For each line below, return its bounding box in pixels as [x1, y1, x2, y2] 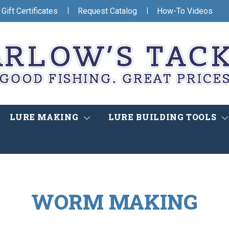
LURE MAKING [10, 111, 81, 123]
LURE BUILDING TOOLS [108, 111, 219, 123]
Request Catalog [78, 6, 137, 16]
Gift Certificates [2, 6, 58, 16]
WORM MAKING [31, 188, 198, 215]
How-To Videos [157, 6, 213, 16]
